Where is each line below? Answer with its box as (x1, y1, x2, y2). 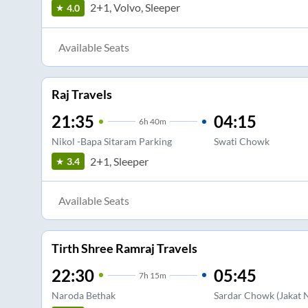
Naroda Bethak (51, 289, 115, 301)
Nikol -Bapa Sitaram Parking (51, 135, 172, 148)
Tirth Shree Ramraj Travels (51, 240, 197, 256)
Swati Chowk (213, 135, 269, 148)
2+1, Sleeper (89, 154, 148, 168)
